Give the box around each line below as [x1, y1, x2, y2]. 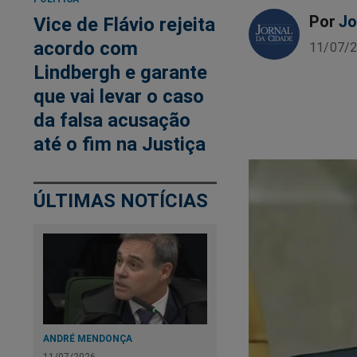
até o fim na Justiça [33, 132, 206, 156]
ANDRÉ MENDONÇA [43, 332, 132, 345]
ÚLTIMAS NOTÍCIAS [33, 189, 208, 213]
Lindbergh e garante [33, 61, 207, 84]
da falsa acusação [33, 108, 190, 132]
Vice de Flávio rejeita [33, 13, 215, 37]
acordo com [33, 37, 138, 61]
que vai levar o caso [33, 84, 204, 108]
